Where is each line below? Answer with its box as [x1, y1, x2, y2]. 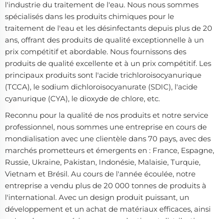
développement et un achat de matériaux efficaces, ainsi [5, 204, 211, 214]
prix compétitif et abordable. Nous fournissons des [5, 46, 186, 56]
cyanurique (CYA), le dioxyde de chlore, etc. [5, 93, 160, 103]
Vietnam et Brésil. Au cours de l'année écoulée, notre [5, 169, 196, 178]
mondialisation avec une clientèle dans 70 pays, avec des [5, 133, 211, 143]
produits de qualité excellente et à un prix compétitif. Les [5, 58, 211, 68]
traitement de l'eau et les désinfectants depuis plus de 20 [5, 23, 212, 33]
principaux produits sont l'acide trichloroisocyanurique [5, 70, 201, 80]
